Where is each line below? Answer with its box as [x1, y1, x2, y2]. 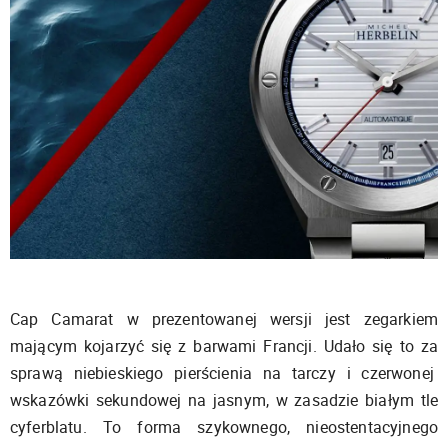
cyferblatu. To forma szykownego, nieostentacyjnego [10, 415, 438, 438]
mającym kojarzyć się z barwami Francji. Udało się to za [10, 334, 438, 357]
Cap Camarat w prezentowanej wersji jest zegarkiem [10, 307, 438, 330]
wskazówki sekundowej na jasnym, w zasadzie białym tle [10, 388, 438, 411]
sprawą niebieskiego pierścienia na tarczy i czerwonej [10, 361, 438, 384]
